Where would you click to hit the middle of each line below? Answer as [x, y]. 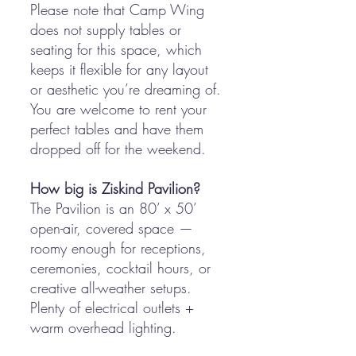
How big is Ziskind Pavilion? [115, 188]
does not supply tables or [106, 29]
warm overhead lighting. [103, 327]
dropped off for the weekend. [118, 149]
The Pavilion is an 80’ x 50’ [113, 208]
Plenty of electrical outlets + [112, 308]
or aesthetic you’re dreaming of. [126, 89]
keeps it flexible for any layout [119, 69]
